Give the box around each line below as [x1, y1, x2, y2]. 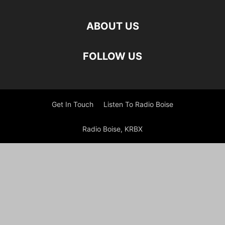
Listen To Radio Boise [103, 100, 173, 108]
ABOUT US [86, 20, 139, 32]
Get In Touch [52, 100, 93, 108]
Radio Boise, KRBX [82, 125, 143, 133]
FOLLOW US [83, 50, 142, 62]
